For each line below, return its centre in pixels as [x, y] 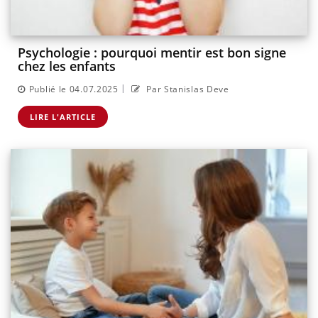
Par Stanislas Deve [186, 89]
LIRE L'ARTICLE [63, 116]
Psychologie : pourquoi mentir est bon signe [152, 53]
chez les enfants [67, 66]
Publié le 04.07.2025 [73, 89]
